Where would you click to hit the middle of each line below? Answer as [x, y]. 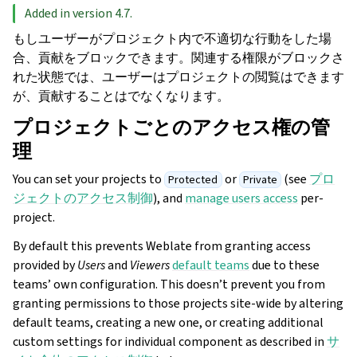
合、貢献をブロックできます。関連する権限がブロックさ [178, 57]
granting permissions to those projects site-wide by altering [178, 303]
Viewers [150, 265]
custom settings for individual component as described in [170, 341]
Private [260, 179]
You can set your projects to [88, 178]
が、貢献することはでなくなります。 [121, 96]
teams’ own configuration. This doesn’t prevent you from [169, 284]
